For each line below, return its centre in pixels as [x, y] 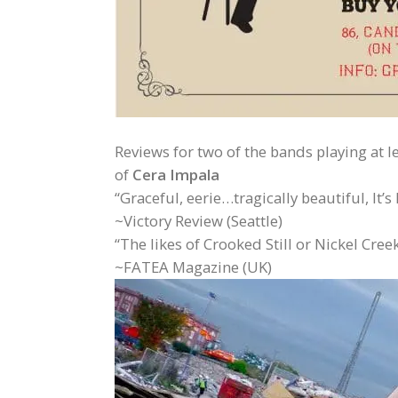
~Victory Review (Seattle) [198, 220]
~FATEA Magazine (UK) [193, 267]
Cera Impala [175, 174]
